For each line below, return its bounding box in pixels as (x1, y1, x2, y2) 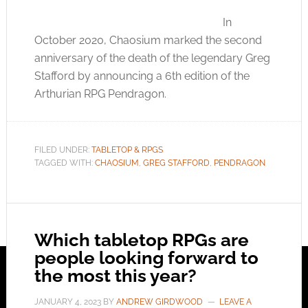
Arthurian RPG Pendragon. (34, 87, 166, 100)
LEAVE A (219, 297, 252, 307)
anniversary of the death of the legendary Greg (34, 52, 270, 65)
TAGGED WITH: (34, 158, 95, 168)
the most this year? (34, 265, 197, 286)
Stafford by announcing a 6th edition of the (34, 69, 250, 82)
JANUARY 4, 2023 (34, 297, 101, 307)
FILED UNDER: (34, 145, 91, 155)
